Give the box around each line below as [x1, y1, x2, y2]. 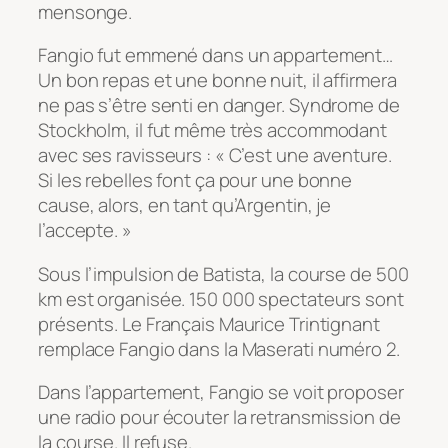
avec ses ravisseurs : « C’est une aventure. [38, 142, 392, 169]
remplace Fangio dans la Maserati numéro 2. [38, 335, 400, 362]
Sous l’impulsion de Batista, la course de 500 [38, 260, 409, 287]
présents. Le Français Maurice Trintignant [38, 310, 380, 337]
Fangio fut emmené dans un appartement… [38, 42, 394, 69]
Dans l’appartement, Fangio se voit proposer [38, 379, 404, 406]
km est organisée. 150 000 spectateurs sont [38, 285, 404, 312]
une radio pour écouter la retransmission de [38, 404, 401, 431]
